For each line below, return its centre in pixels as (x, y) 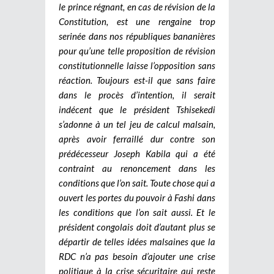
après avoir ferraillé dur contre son (137, 139)
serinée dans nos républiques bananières (137, 36)
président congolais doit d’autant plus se (137, 227)
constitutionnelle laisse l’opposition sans (137, 66)
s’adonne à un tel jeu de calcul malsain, (137, 124)
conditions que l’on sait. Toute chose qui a (137, 183)
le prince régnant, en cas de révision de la (137, 7)
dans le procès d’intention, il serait (137, 95)
